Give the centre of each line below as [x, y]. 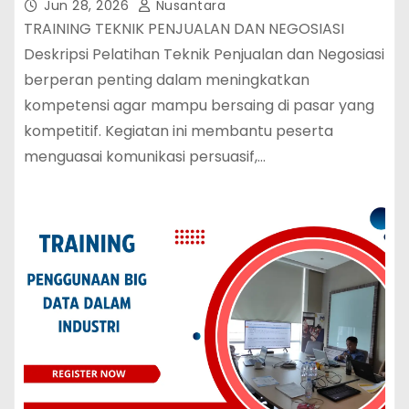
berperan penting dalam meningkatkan [167, 79]
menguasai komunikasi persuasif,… [145, 156]
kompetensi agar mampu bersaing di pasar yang [199, 105]
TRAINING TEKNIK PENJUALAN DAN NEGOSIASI [184, 28]
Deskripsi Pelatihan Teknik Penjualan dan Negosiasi [204, 54]
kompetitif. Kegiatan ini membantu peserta [178, 131]
